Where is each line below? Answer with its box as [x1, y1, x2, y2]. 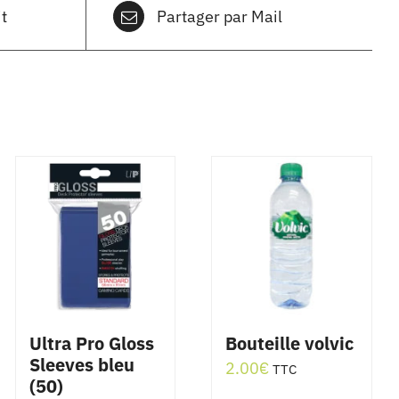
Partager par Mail [157, 5, 282, 27]
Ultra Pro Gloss [28, 331, 154, 356]
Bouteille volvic [225, 331, 354, 356]
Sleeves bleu [28, 353, 134, 378]
